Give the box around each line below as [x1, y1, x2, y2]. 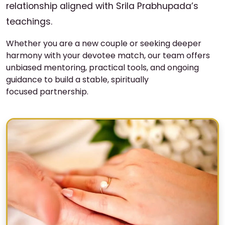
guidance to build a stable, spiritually [6, 74, 149, 85]
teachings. [6, 16, 52, 28]
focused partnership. [6, 86, 88, 97]
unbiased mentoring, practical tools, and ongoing [6, 62, 199, 73]
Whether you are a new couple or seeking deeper [6, 38, 201, 49]
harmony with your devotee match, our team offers [6, 50, 210, 61]
